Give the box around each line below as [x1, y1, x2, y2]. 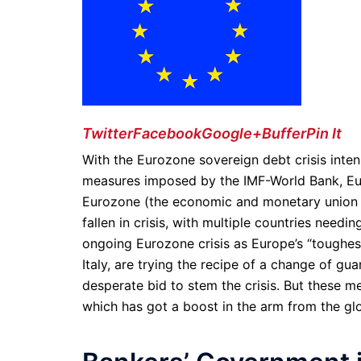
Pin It [306, 125, 342, 142]
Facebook [133, 125, 201, 142]
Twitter [82, 125, 133, 142]
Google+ [201, 125, 262, 142]
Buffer [262, 125, 306, 142]
